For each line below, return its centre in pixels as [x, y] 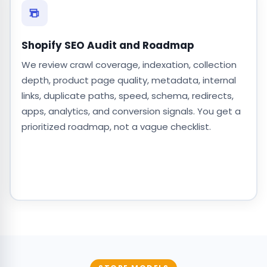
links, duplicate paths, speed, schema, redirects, [127, 95]
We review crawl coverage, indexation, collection [129, 64]
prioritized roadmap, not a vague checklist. [116, 126]
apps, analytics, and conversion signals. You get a [131, 111]
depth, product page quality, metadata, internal [128, 80]
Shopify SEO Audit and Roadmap [108, 45]
